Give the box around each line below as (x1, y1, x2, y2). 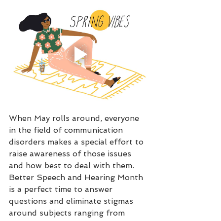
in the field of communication (9, 125, 125, 135)
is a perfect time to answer (9, 184, 115, 194)
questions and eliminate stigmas (9, 196, 136, 206)
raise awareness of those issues (9, 149, 134, 159)
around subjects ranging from (9, 208, 127, 218)
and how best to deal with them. (9, 161, 137, 171)
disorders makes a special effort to (9, 137, 146, 147)
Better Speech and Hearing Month (9, 173, 146, 183)
